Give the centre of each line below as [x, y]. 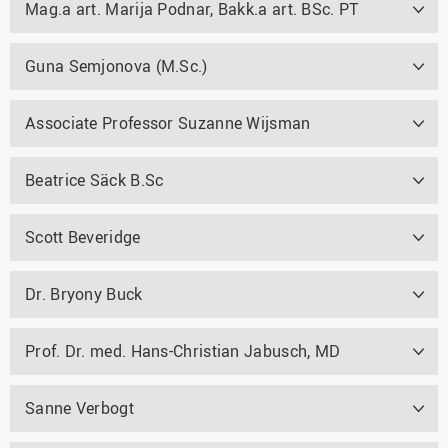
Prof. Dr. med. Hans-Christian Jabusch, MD [183, 350]
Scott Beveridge [83, 236]
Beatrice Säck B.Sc [94, 179]
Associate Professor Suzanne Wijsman [168, 122]
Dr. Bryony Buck [84, 293]
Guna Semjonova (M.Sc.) [116, 65]
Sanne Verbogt [79, 407]
